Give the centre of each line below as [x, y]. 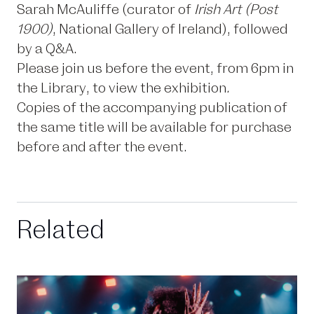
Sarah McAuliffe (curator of [105, 10]
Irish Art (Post [236, 10]
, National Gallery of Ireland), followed [170, 29]
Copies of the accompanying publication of [152, 108]
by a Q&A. [47, 49]
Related [61, 231]
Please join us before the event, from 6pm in [155, 69]
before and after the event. [102, 147]
